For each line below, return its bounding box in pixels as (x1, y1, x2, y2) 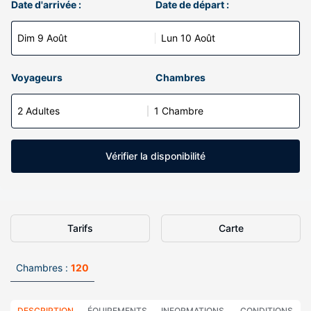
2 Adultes (17, 105, 60, 117)
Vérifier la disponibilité (106, 150, 205, 162)
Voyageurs (11, 72, 62, 83)
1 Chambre (154, 105, 203, 117)
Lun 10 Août (161, 32, 215, 44)
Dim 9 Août (17, 32, 67, 44)
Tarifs (67, 222, 93, 234)
